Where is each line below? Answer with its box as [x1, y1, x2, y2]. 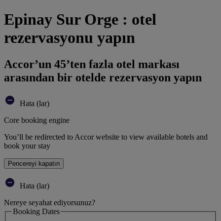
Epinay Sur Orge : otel [4, 10, 156, 29]
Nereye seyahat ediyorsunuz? [4, 198, 95, 207]
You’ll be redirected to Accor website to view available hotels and [4, 132, 208, 141]
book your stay [4, 141, 50, 150]
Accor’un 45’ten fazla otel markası [4, 57, 180, 71]
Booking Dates [13, 207, 60, 216]
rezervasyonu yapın [4, 29, 135, 47]
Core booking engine [4, 115, 70, 124]
